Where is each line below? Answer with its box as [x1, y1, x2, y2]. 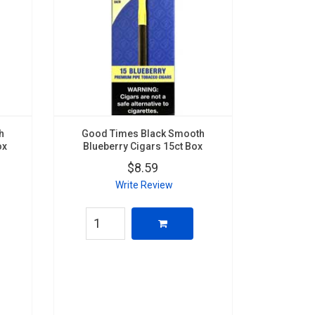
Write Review [115, 179, 173, 191]
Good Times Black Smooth [81, 127, 205, 139]
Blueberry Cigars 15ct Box [83, 140, 203, 152]
